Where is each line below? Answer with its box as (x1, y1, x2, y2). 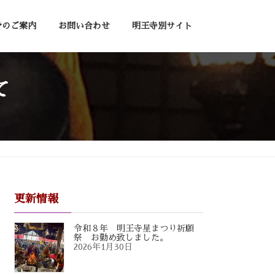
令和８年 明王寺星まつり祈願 (74, 224, 195, 233)
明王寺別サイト (132, 21, 192, 31)
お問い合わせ (58, 21, 110, 31)
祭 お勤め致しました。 (74, 233, 169, 242)
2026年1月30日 (74, 242, 133, 252)
